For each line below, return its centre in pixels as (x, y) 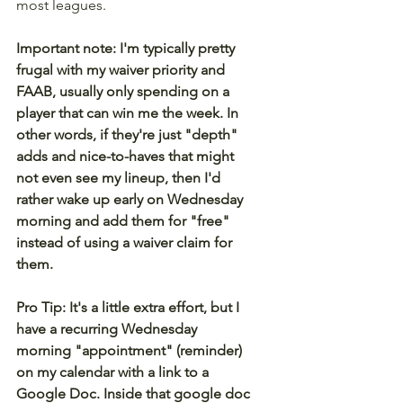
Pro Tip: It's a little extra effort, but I (130, 307)
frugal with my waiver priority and (122, 69)
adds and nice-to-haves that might (127, 156)
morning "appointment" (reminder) (131, 350)
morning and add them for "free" (125, 220)
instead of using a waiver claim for (126, 242)
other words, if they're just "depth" (129, 134)
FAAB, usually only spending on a (125, 91)
